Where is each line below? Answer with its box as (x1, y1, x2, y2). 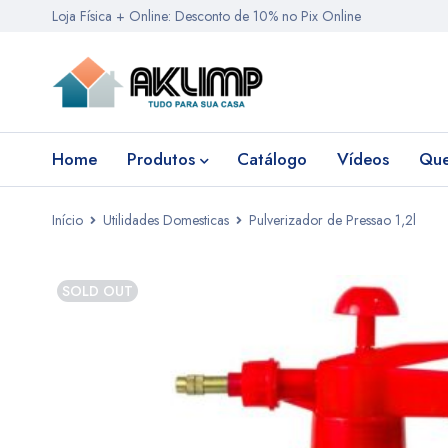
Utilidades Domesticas (103, 210, 229, 230)
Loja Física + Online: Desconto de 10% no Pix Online (52, 6, 361, 26)
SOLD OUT (62, 281, 133, 301)
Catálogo (237, 147, 307, 171)
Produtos (127, 147, 195, 171)
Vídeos (337, 147, 389, 171)
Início (52, 210, 83, 230)
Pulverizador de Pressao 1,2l (249, 210, 416, 230)
